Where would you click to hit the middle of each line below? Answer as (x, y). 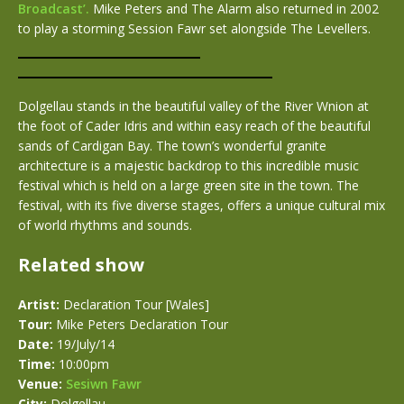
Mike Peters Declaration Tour (142, 324)
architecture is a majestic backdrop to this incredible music (188, 165)
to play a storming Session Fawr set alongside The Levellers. (194, 28)
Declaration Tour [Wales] (136, 304)
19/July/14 (86, 344)
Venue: (40, 383)
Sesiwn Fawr (104, 383)
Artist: (39, 304)
